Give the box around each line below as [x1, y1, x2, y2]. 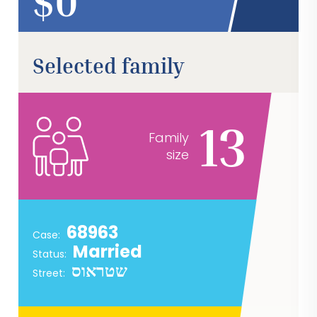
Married [73, 240, 143, 264]
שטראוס [71, 262, 128, 281]
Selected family [33, 53, 185, 79]
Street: [33, 266, 69, 281]
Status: [33, 247, 70, 262]
